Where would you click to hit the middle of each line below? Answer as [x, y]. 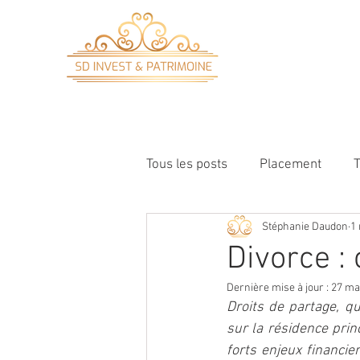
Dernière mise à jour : [279, 288]
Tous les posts [187, 164]
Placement [290, 164]
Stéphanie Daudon [305, 227]
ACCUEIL [297, 101]
